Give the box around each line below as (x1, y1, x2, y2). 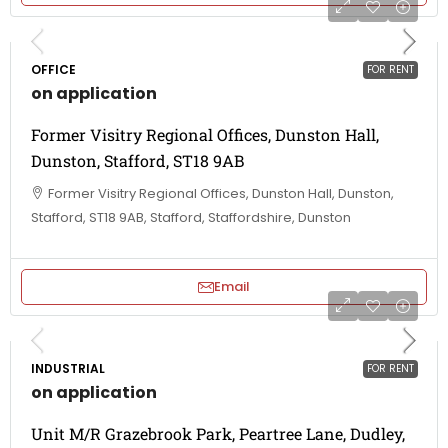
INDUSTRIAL (31, 360, 105, 377)
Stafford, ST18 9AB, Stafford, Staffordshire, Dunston (31, 208, 351, 227)
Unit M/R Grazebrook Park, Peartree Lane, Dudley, (31, 423, 405, 444)
